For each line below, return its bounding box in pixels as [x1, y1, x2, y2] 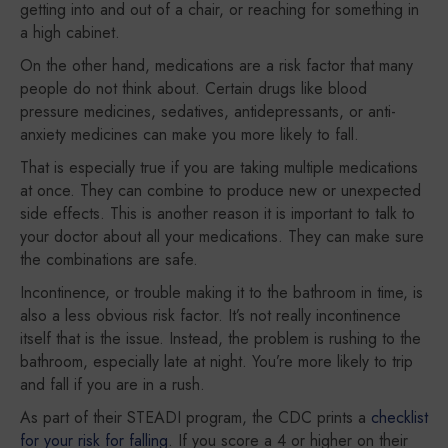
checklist [371, 406, 428, 429]
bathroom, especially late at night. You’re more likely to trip [20, 350, 413, 373]
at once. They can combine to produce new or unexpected [20, 179, 421, 202]
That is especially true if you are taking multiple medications [20, 156, 418, 179]
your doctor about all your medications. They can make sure [20, 225, 424, 248]
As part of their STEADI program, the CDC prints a [20, 406, 371, 429]
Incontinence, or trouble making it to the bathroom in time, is [20, 281, 423, 304]
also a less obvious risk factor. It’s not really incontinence [20, 304, 401, 327]
